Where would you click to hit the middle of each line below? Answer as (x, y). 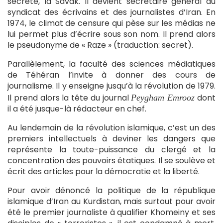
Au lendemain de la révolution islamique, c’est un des (111, 128)
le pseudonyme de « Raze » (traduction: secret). (100, 45)
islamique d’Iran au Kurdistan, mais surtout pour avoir (111, 202)
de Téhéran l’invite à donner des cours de (111, 75)
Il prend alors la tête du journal (69, 98)
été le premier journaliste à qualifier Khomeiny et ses (111, 213)
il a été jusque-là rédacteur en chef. (77, 109)
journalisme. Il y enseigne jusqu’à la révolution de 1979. (111, 86)
